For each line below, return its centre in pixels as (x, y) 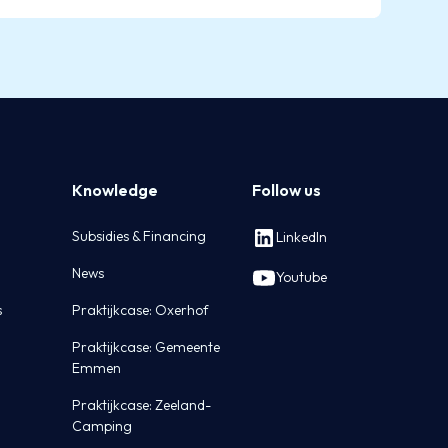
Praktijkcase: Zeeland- (142, 404)
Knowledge (115, 189)
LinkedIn (302, 237)
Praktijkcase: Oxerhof (141, 309)
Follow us (287, 189)
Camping (102, 425)
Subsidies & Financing (139, 235)
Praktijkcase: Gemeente (146, 346)
